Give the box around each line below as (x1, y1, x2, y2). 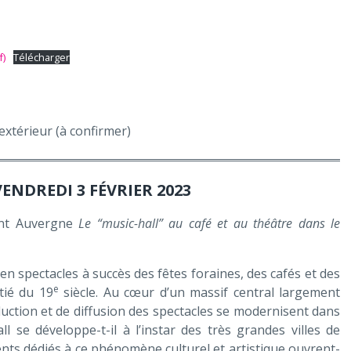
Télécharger (13, 50, 70, 64)
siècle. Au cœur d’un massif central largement (58, 284, 341, 301)
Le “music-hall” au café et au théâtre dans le (78, 215, 341, 232)
